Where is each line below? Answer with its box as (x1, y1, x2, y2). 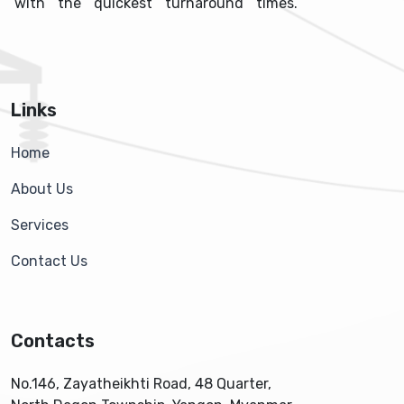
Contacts (11, 330, 95, 353)
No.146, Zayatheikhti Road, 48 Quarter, (11, 375, 271, 393)
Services (11, 216, 69, 234)
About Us (11, 180, 73, 198)
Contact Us (11, 252, 87, 271)
